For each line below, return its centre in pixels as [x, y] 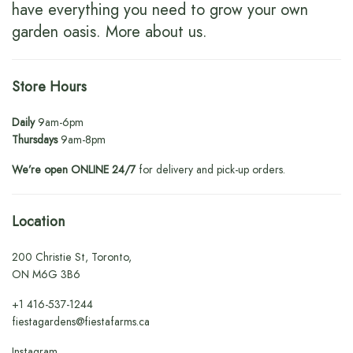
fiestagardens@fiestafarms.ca [81, 321]
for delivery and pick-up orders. [211, 169]
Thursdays [35, 139]
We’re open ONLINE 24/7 [74, 169]
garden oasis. [59, 32]
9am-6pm [59, 122]
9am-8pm [82, 139]
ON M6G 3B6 [46, 274]
